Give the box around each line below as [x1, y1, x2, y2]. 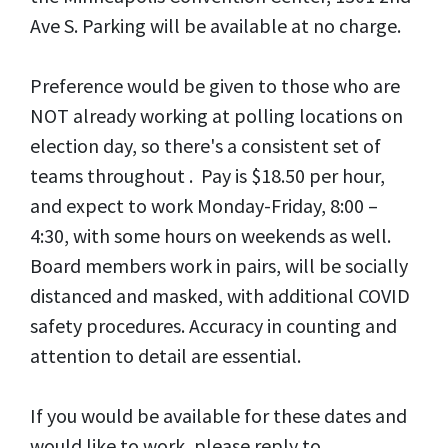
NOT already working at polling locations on [30, 103, 403, 128]
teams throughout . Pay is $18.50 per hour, [30, 163, 385, 188]
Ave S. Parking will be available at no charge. [30, 13, 401, 38]
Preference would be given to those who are [30, 73, 400, 98]
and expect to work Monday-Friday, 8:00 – [30, 193, 378, 218]
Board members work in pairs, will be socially [30, 253, 408, 278]
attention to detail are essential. [30, 343, 301, 368]
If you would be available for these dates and [30, 403, 407, 428]
